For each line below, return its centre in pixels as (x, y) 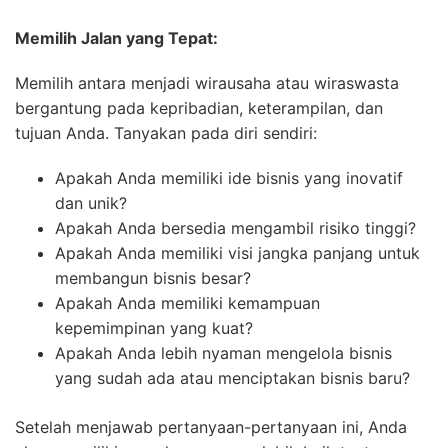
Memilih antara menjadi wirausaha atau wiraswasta (207, 82)
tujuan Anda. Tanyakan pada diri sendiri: (166, 132)
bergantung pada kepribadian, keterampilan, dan (199, 107)
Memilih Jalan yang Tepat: (116, 37)
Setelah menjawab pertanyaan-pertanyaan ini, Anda (211, 426)
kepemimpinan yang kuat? (154, 327)
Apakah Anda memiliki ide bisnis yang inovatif (229, 177)
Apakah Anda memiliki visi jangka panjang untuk (237, 252)
